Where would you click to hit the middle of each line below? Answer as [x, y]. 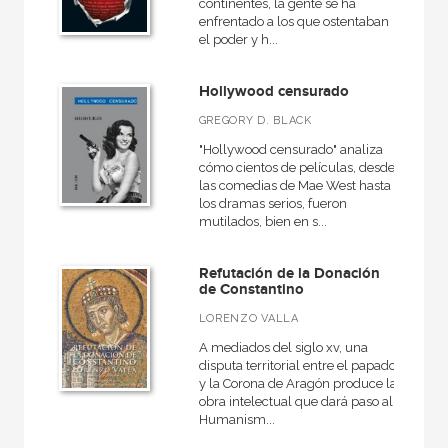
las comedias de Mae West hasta [294, 185]
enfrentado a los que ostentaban [293, 21]
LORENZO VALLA [248, 318]
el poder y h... [238, 39]
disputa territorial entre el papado [297, 365]
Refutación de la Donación [289, 273]
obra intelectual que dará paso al [295, 401]
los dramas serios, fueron [272, 203]
